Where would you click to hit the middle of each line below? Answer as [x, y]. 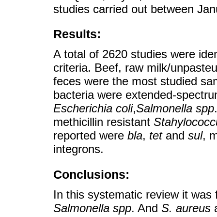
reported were [90, 136]
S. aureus [186, 208]
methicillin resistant [103, 122]
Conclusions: [91, 174]
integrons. [78, 149]
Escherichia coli [93, 108]
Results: [77, 34]
